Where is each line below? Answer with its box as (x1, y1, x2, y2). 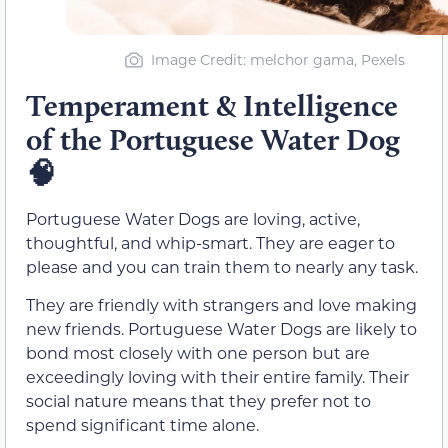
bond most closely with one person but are (26, 342, 370, 364)
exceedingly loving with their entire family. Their (26, 366, 409, 388)
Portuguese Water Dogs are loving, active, (26, 207, 360, 229)
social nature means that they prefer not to (26, 390, 371, 412)
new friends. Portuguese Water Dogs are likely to (26, 318, 417, 340)
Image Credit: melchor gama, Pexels (150, 49, 405, 69)
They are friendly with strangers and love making (26, 294, 417, 316)
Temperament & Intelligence (26, 86, 398, 124)
